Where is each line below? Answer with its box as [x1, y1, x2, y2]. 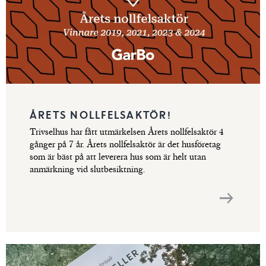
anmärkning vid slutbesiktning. [30, 164, 145, 176]
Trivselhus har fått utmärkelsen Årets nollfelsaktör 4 [30, 126, 224, 138]
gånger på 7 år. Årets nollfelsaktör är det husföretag [30, 139, 221, 151]
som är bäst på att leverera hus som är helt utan [30, 151, 206, 163]
